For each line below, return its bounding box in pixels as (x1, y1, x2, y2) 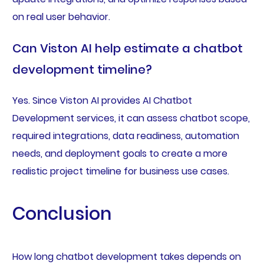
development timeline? (12, 61, 152, 78)
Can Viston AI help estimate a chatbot (12, 39, 243, 57)
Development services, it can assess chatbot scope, (12, 111, 250, 125)
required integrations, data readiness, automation (12, 128, 239, 143)
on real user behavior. (12, 9, 110, 24)
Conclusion (12, 201, 111, 226)
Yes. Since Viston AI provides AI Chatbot (12, 93, 192, 107)
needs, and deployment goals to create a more (12, 146, 227, 160)
